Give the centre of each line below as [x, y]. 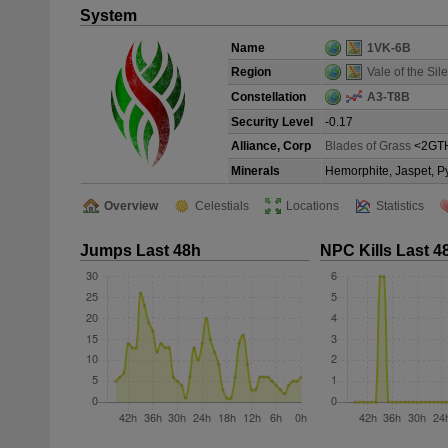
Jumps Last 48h [140, 250]
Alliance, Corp [271, 146]
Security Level [272, 122]
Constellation [268, 97]
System [108, 15]
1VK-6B [389, 48]
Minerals [255, 171]
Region [251, 72]
